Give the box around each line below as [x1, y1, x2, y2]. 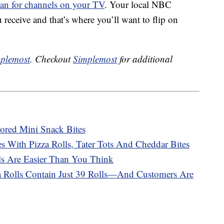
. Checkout [30, 52, 73, 65]
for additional [117, 52, 172, 65]
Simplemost [73, 52, 117, 65]
